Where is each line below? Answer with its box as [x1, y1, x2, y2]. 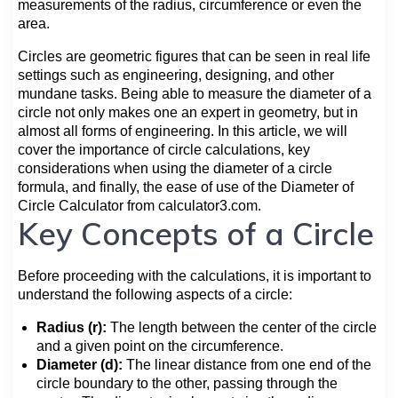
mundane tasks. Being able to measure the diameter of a [18, 85, 371, 101]
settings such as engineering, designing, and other [18, 67, 334, 83]
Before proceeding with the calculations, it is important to [18, 267, 371, 283]
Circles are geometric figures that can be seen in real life [18, 48, 370, 64]
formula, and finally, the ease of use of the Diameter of [18, 179, 354, 195]
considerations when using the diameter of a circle [18, 160, 332, 176]
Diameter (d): [36, 356, 123, 372]
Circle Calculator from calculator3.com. [18, 197, 261, 213]
